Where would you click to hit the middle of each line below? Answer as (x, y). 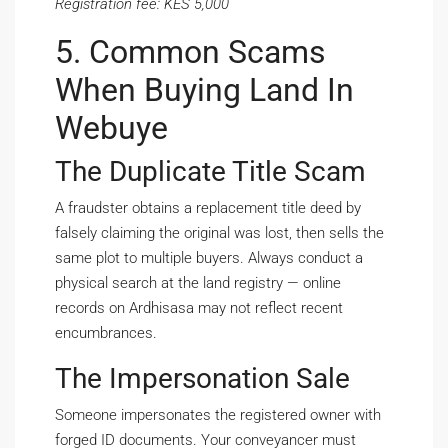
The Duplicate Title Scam (210, 172)
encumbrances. (106, 333)
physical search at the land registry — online (198, 283)
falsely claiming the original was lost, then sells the (219, 233)
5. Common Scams (190, 52)
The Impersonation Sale (202, 379)
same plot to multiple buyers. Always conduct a (209, 258)
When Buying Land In (204, 90)
